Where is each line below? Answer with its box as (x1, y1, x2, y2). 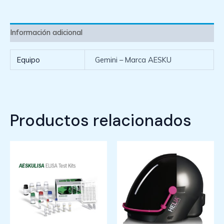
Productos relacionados (10, 109, 191, 131)
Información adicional (10, 27, 82, 37)
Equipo (17, 54, 40, 64)
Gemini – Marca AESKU (94, 54, 171, 64)
